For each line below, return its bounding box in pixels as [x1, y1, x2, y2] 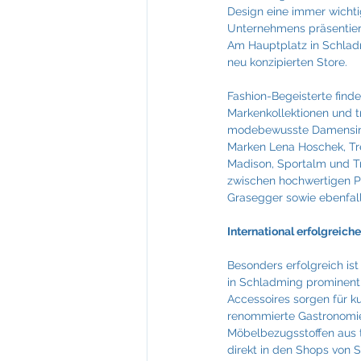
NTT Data [253, 56, 303, 73]
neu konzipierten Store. [227, 56, 347, 68]
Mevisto [179, 56, 221, 73]
